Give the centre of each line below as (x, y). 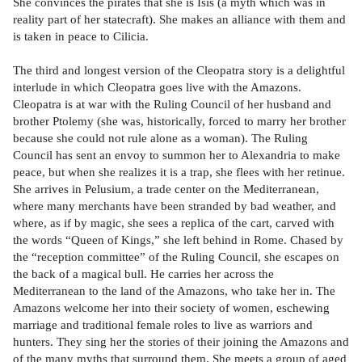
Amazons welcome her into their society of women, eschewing (171, 308)
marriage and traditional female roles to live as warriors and (163, 325)
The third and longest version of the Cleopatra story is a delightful (179, 70)
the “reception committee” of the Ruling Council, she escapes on (176, 257)
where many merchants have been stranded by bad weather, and (175, 206)
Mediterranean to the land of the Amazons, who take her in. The (174, 291)
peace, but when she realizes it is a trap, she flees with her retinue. (179, 172)
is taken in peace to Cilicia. (81, 36)
